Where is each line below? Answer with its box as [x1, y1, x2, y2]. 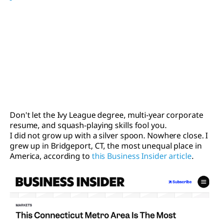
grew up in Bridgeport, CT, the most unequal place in [10, 140, 202, 151]
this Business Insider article [91, 151, 192, 161]
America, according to [10, 151, 92, 161]
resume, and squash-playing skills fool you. [10, 120, 167, 131]
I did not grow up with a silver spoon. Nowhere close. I [10, 130, 208, 141]
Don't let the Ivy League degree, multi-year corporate [10, 109, 203, 120]
